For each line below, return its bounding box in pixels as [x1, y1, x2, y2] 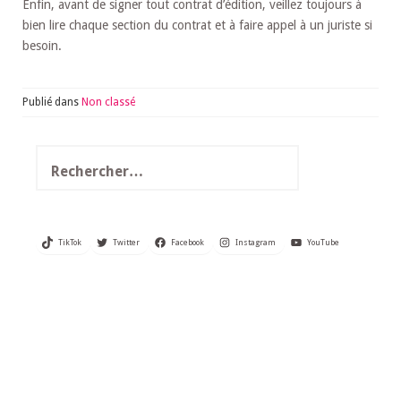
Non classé [81, 95, 135, 108]
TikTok [57, 237, 81, 247]
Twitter [112, 237, 140, 247]
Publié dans [22, 95, 81, 108]
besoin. [22, 38, 62, 53]
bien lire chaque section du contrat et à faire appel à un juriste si [22, 17, 372, 32]
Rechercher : [35, 145, 113, 160]
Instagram [235, 237, 276, 247]
